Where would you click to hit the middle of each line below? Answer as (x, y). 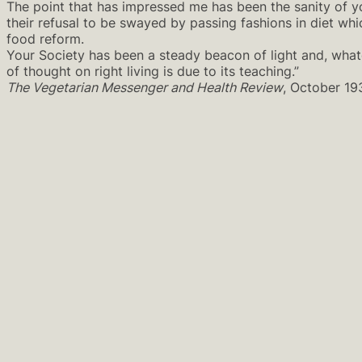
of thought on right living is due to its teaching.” (153, 71)
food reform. (45, 38)
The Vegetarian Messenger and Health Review (145, 87)
